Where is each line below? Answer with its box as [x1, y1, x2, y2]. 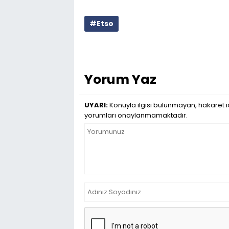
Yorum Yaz [84, 71, 156, 88]
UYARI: [84, 100, 108, 110]
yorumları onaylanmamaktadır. [84, 110, 188, 120]
